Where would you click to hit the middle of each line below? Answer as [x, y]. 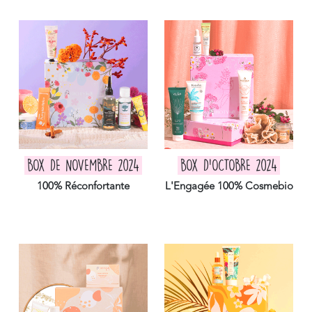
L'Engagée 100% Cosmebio [229, 187]
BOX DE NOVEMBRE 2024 [83, 165]
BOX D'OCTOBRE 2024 [229, 165]
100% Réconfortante [83, 187]
